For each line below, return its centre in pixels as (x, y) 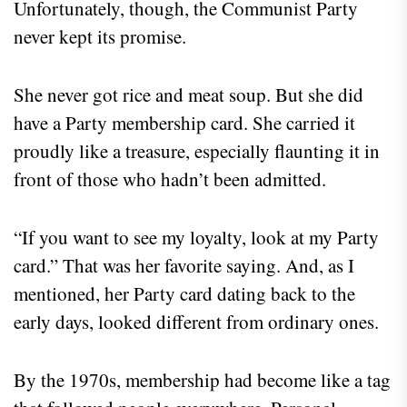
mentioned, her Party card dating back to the (184, 293)
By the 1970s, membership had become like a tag (202, 379)
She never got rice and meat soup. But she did (189, 94)
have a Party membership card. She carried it (184, 122)
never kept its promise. (100, 36)
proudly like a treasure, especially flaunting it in (197, 150)
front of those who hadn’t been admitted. (170, 179)
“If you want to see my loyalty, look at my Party (196, 237)
